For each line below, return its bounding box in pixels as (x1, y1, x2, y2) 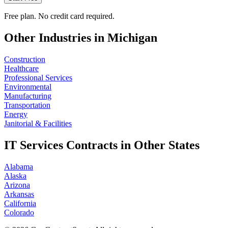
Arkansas (4, 190, 34, 198)
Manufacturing (4, 92, 51, 101)
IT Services (4, 138, 63, 152)
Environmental (4, 82, 51, 92)
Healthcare (4, 64, 39, 73)
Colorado (4, 208, 34, 217)
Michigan (107, 31, 157, 45)
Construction (4, 55, 45, 64)
